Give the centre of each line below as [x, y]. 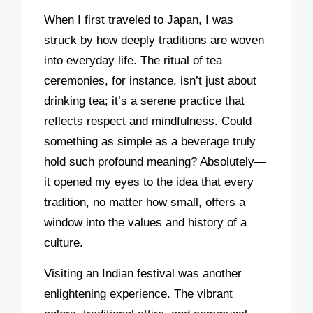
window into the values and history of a [146, 222]
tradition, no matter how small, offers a [145, 202]
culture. [64, 242]
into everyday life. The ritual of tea [133, 60]
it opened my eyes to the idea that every [149, 182]
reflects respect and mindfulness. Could [148, 121]
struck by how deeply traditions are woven [154, 40]
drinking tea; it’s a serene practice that [145, 101]
